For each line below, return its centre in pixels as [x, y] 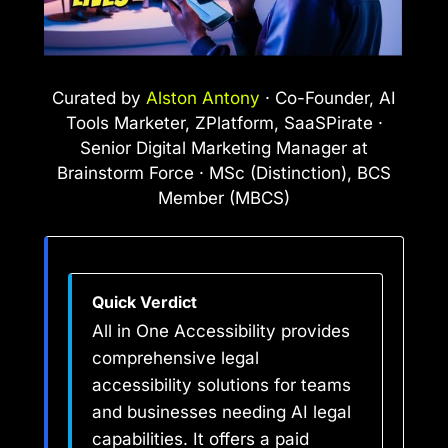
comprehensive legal [175, 358]
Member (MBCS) [224, 197]
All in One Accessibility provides [221, 331]
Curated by [99, 97]
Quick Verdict [144, 302]
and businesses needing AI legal [221, 412]
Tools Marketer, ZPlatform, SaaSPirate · [224, 122]
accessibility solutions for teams [221, 385]
